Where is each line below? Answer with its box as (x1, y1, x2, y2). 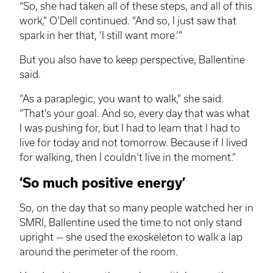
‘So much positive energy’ (19, 175, 185, 190)
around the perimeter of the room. (19, 246, 178, 258)
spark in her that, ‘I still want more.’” (19, 30, 182, 41)
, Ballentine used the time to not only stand (44, 217, 242, 229)
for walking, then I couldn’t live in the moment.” (19, 152, 236, 163)
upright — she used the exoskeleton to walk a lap (19, 232, 243, 243)
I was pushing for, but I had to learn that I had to (19, 122, 240, 134)
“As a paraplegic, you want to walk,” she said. (19, 93, 224, 105)
